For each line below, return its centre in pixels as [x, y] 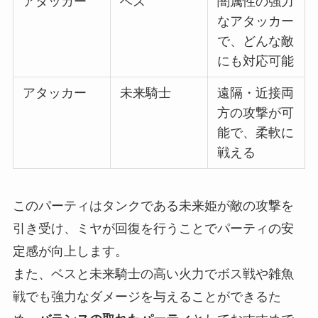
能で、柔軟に [256, 133]
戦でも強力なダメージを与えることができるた [147, 297]
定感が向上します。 [70, 252]
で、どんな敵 [256, 42]
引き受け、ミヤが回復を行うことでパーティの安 [153, 229]
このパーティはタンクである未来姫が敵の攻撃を [153, 206]
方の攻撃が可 [256, 113]
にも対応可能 [256, 61]
